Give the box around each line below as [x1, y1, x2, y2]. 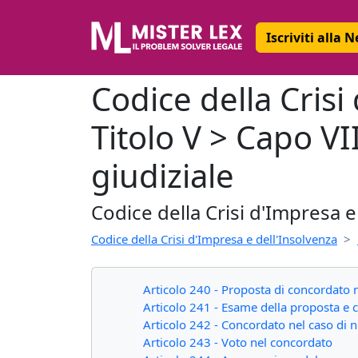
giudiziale [91, 153, 234, 197]
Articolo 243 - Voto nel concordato [143, 334, 332, 350]
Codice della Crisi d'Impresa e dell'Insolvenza [91, 231, 337, 247]
